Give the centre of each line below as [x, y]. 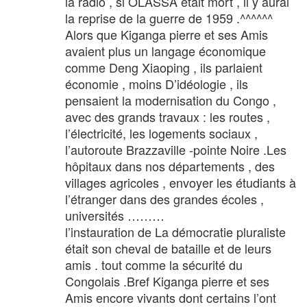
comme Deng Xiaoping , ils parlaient [164, 67]
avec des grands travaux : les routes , [168, 116]
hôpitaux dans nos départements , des [170, 165]
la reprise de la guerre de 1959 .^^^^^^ [169, 17]
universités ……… [115, 215]
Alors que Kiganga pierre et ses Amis [167, 34]
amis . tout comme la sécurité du [154, 264]
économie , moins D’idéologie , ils [157, 83]
